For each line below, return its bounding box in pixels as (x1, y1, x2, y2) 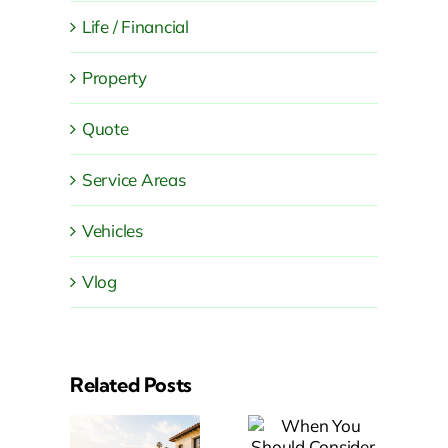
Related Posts (69, 371, 192, 397)
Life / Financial (81, 15, 189, 37)
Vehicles (81, 219, 143, 241)
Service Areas (81, 168, 186, 190)
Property (81, 66, 147, 88)
